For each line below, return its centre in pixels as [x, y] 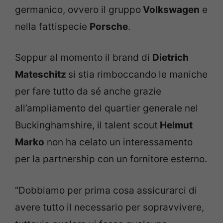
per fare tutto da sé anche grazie [88, 92]
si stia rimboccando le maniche [138, 75]
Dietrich [170, 58]
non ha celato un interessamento [118, 142]
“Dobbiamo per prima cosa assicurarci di [106, 190]
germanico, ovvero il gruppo [78, 9]
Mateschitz [42, 75]
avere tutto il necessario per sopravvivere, [110, 207]
